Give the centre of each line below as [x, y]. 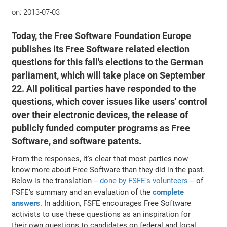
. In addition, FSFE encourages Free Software [116, 203]
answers [26, 203]
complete [168, 192]
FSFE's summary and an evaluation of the [82, 192]
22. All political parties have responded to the [104, 88]
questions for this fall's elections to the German [108, 62]
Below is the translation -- [56, 181]
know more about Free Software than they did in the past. [108, 169]
